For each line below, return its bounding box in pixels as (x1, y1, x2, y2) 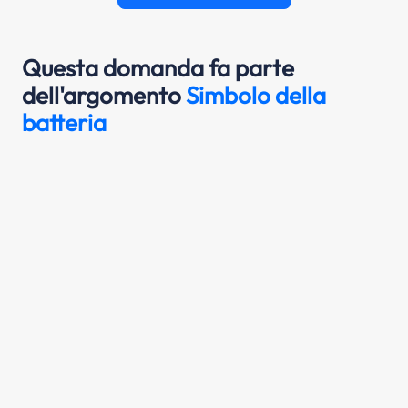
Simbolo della (186, 79, 326, 110)
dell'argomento (22, 79, 186, 110)
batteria (22, 107, 107, 138)
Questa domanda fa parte (22, 52, 294, 83)
